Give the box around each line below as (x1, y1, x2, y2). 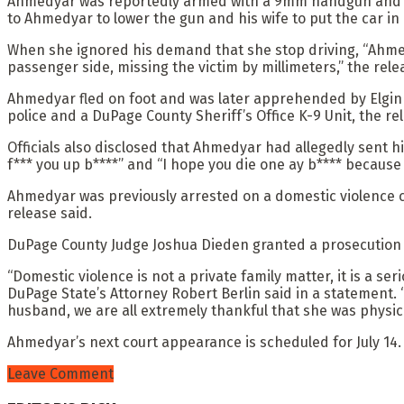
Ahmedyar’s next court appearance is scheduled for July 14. (7, 333, 401, 351)
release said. (7, 204, 92, 222)
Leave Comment (7, 364, 114, 382)
